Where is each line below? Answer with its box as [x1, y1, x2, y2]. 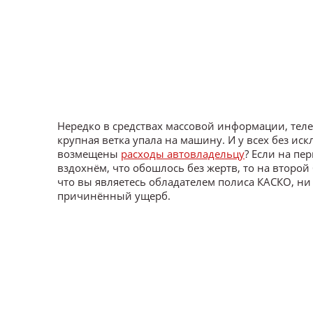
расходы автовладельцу [121, 147, 245, 161]
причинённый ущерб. [57, 189, 170, 203]
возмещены [57, 147, 121, 161]
